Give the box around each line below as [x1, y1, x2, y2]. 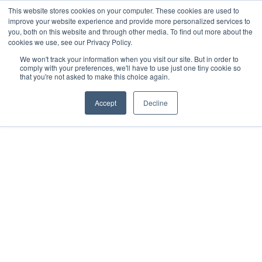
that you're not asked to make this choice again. [20, 71, 170, 81]
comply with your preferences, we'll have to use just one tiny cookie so [20, 63, 241, 73]
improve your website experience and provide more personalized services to [8, 16, 250, 26]
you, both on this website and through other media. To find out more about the [8, 26, 253, 36]
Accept [94, 98, 116, 108]
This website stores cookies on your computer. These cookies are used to [8, 5, 239, 15]
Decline [143, 98, 168, 108]
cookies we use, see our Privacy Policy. [8, 37, 132, 47]
